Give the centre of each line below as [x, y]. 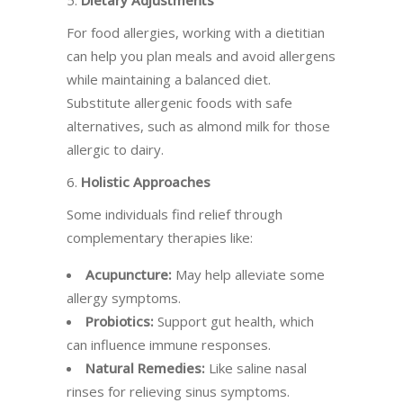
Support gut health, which [234, 321]
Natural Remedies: [145, 368]
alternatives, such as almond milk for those [198, 126]
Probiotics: [120, 321]
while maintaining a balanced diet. [169, 79]
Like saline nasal [256, 368]
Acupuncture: [129, 274]
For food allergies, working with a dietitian [196, 32]
